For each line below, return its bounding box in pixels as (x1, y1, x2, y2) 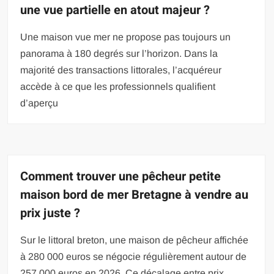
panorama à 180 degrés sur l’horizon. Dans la (20, 48, 218, 59)
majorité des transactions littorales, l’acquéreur (20, 64, 222, 75)
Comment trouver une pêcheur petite (20, 167, 221, 185)
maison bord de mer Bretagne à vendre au (20, 185, 249, 204)
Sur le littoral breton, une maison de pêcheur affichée (20, 234, 249, 245)
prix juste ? (20, 204, 81, 222)
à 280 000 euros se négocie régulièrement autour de (20, 251, 247, 262)
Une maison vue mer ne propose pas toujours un (20, 31, 231, 42)
